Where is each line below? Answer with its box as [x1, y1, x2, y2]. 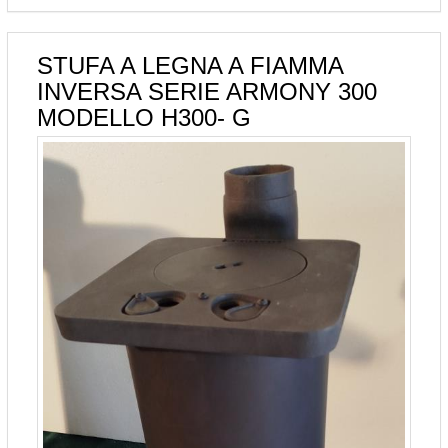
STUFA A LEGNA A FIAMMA [37, 51, 343, 79]
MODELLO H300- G [37, 103, 251, 131]
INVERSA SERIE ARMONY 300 [37, 77, 377, 105]
